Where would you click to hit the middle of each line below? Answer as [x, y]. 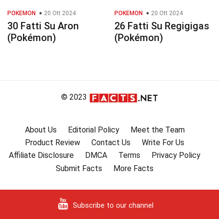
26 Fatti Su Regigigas [162, 26]
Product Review [53, 142]
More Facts [133, 168]
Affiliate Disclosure [41, 155]
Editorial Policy [93, 130]
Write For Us [163, 142]
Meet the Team [157, 130]
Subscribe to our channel [113, 205]
